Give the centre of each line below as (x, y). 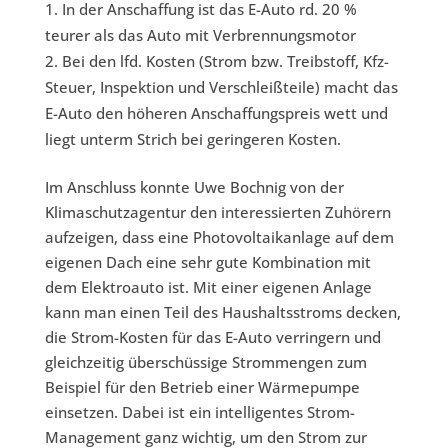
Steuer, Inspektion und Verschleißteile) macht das (221, 87)
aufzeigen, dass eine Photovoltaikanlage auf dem (219, 237)
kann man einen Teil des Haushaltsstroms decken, (222, 312)
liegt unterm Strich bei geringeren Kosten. (192, 139)
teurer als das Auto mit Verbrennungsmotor (200, 35)
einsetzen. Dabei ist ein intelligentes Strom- (199, 412)
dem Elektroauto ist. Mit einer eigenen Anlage (208, 287)
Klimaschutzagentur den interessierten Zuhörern (217, 212)
